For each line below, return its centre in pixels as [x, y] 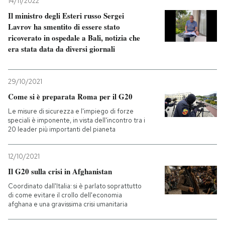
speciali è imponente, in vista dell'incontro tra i [77, 120]
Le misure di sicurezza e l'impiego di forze [71, 111]
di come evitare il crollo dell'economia [65, 195]
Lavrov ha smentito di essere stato [64, 26]
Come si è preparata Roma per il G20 [70, 96]
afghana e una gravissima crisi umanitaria [68, 204]
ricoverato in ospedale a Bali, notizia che [74, 37]
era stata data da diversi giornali [62, 48]
